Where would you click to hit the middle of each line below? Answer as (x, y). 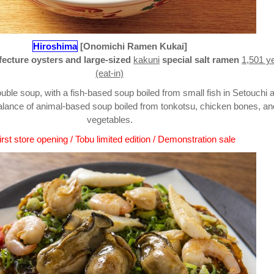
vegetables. (109, 120)
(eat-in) (109, 73)
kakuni (146, 60)
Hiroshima (55, 46)
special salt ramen (201, 60)
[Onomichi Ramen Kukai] (133, 46)
